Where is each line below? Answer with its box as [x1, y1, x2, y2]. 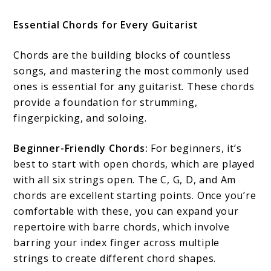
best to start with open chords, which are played [13, 157, 255, 171]
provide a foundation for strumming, [13, 96, 198, 109]
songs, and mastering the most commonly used [13, 64, 249, 78]
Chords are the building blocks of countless [13, 48, 231, 62]
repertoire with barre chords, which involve [13, 220, 230, 234]
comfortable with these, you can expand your [13, 204, 239, 218]
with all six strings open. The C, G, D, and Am [13, 173, 237, 187]
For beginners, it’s [148, 142, 242, 155]
